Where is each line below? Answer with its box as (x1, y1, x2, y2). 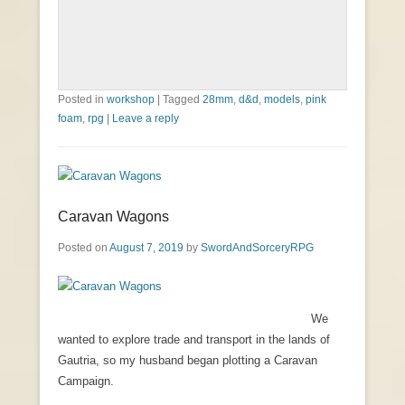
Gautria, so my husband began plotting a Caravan (58, 353, 317, 368)
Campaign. (58, 374, 114, 389)
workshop (107, 93, 155, 107)
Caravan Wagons (58, 209, 169, 225)
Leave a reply (112, 112, 179, 126)
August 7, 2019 (109, 241, 184, 255)
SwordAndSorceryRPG (201, 241, 314, 255)
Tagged (163, 93, 202, 107)
